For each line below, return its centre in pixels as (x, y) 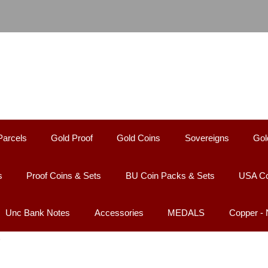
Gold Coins (139, 138)
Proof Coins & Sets (64, 175)
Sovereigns (207, 138)
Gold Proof (71, 138)
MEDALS (186, 213)
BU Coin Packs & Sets (170, 175)
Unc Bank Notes (38, 213)
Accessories (119, 213)
